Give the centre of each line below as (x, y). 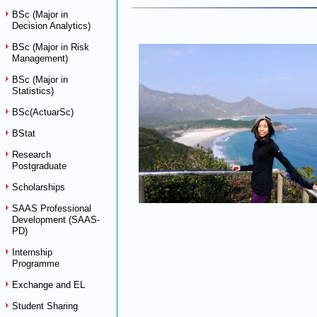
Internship (32, 252)
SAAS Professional (52, 208)
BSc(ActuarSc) (43, 112)
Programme (36, 264)
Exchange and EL (48, 285)
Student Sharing (45, 306)
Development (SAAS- (56, 220)
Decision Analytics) (51, 26)
